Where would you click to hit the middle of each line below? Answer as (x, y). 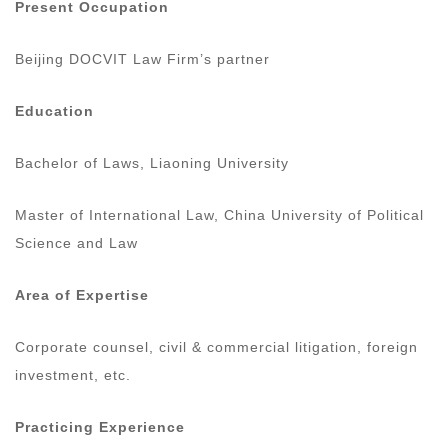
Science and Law (79, 242)
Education (57, 110)
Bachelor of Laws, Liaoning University (152, 162)
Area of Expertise (82, 294)
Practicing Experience (102, 426)
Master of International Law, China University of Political (219, 214)
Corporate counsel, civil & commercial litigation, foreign (216, 346)
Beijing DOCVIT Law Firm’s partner (145, 58)
